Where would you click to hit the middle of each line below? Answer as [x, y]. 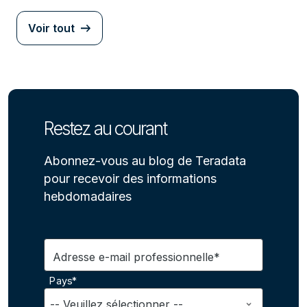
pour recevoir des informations [130, 179]
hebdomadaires [88, 196]
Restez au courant [105, 128]
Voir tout [51, 28]
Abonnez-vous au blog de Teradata [145, 161]
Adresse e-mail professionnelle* [136, 257]
